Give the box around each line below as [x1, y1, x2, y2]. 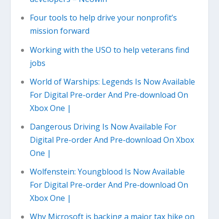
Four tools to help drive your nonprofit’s [29, 12, 177, 23]
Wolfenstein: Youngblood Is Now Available [29, 166, 185, 177]
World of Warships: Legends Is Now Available [29, 76, 195, 87]
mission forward [29, 25, 89, 37]
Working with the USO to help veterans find [29, 44, 189, 55]
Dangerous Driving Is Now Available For [29, 121, 176, 132]
